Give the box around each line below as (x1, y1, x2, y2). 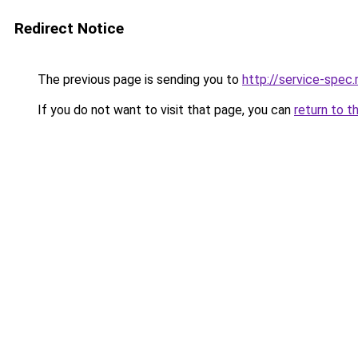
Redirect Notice (14, 19, 124, 38)
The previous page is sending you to (34, 72, 242, 87)
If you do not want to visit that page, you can (34, 102, 294, 117)
